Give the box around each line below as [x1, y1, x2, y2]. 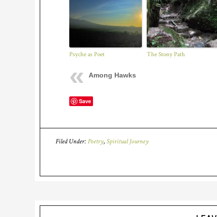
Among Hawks [89, 71, 136, 79]
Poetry [88, 137, 104, 146]
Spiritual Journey [107, 137, 149, 146]
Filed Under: [56, 137, 88, 146]
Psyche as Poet [69, 50, 105, 59]
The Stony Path [147, 50, 185, 59]
